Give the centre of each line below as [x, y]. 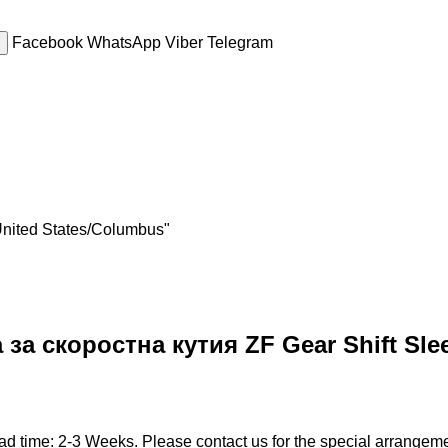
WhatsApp [126, 42]
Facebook [49, 42]
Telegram [240, 42]
